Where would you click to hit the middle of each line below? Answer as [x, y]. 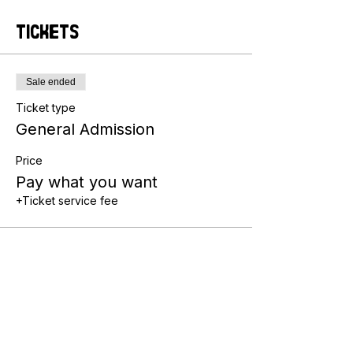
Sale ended [51, 82]
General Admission [85, 129]
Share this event [87, 307]
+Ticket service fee [67, 201]
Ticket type [46, 108]
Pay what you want [87, 182]
